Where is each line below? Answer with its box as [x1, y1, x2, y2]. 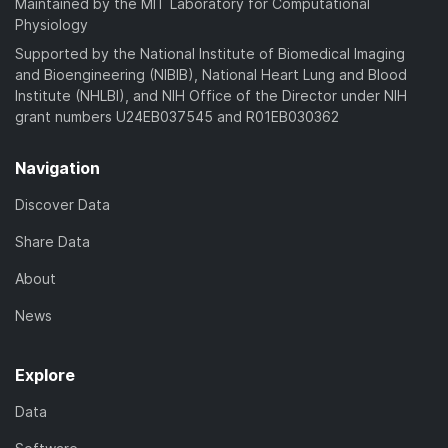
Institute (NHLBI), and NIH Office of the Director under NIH [15, 86, 407, 104]
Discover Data [15, 195, 110, 213]
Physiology [15, 15, 88, 33]
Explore [15, 364, 75, 385]
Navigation [15, 157, 100, 178]
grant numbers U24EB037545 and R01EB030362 [15, 107, 339, 125]
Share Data [15, 232, 90, 250]
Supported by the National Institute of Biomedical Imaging [15, 44, 405, 62]
